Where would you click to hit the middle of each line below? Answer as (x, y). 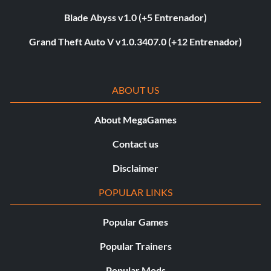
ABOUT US (135, 90)
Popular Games (135, 222)
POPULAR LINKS (135, 192)
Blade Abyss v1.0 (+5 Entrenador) (135, 18)
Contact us (135, 144)
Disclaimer (135, 168)
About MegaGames (135, 120)
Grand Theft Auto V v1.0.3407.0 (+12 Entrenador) (135, 42)
